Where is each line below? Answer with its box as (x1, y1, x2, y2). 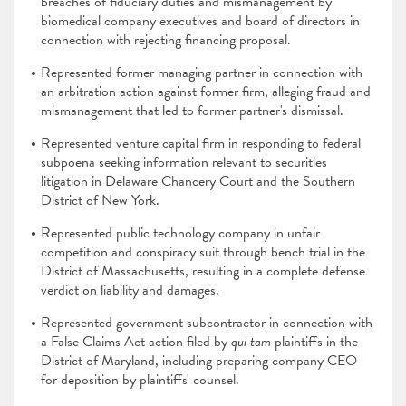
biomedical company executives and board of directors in (41, 10, 360, 32)
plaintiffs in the (275, 331, 358, 353)
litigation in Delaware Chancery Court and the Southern (41, 170, 355, 192)
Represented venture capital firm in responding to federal (41, 132, 361, 154)
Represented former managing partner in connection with (41, 62, 362, 83)
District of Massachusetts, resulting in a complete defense (41, 260, 365, 282)
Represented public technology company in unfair (41, 222, 320, 244)
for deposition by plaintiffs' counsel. (41, 369, 239, 391)
